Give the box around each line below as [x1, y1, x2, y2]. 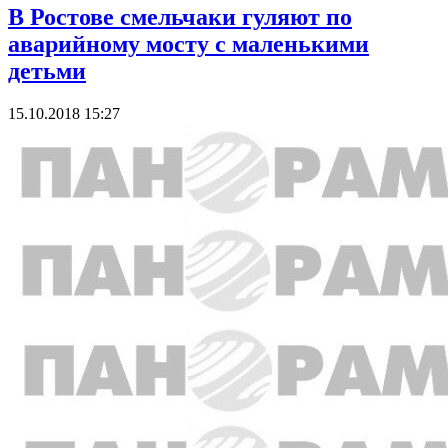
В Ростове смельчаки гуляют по [8, 3, 352, 30]
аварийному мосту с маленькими [8, 30, 369, 57]
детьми [8, 57, 86, 84]
